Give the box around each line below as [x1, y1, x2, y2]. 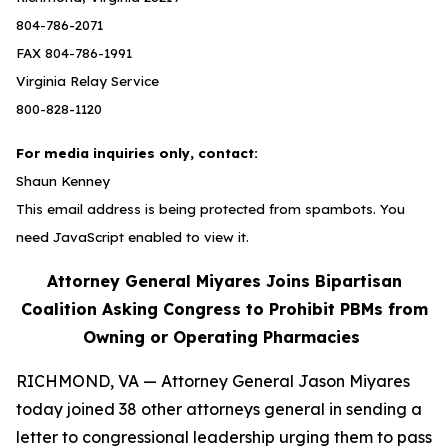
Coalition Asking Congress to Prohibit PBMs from [20, 299, 428, 319]
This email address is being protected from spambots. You [16, 201, 405, 217]
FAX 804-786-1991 [16, 45, 132, 61]
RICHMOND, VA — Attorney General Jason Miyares [16, 371, 410, 391]
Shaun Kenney [16, 173, 110, 189]
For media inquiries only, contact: [16, 145, 262, 161]
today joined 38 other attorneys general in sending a [16, 399, 422, 419]
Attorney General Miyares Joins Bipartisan [46, 271, 402, 291]
